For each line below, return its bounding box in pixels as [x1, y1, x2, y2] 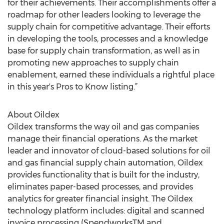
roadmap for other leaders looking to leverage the [7, 10, 200, 19]
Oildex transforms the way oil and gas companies [7, 122, 199, 131]
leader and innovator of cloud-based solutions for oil [7, 146, 210, 155]
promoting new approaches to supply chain [7, 58, 179, 67]
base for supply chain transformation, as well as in [7, 46, 200, 55]
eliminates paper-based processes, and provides [7, 182, 193, 191]
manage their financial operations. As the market [7, 134, 197, 143]
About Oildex [7, 110, 59, 119]
